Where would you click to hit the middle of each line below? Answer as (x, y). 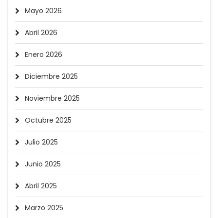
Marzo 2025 (44, 208)
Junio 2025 (43, 164)
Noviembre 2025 (52, 98)
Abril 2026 (41, 33)
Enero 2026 (44, 54)
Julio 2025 (41, 142)
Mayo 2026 (43, 11)
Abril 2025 (41, 186)
